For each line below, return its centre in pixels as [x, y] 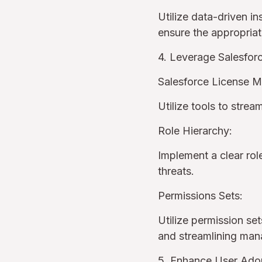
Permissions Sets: [200, 196]
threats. [179, 171]
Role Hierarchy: [195, 131]
